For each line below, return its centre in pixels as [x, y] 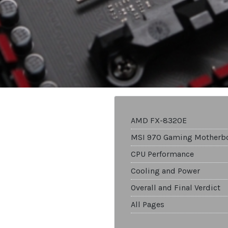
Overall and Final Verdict [176, 188]
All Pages [148, 205]
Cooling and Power [165, 171]
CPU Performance [162, 154]
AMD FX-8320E [159, 121]
